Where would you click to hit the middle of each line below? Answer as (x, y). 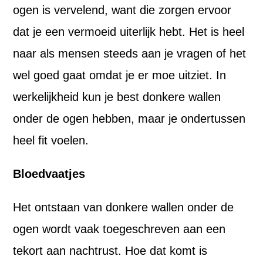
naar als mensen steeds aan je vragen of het (130, 53)
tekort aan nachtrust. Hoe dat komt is (110, 251)
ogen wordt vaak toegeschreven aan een (119, 229)
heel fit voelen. (51, 140)
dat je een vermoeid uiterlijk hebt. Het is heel (129, 32)
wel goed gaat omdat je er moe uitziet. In (120, 75)
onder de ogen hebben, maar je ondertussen (129, 119)
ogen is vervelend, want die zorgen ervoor (122, 10)
